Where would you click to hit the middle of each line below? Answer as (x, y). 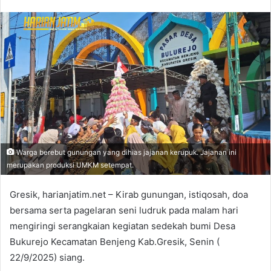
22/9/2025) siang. (47, 257)
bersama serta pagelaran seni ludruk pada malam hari (124, 210)
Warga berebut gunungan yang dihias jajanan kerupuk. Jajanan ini (126, 152)
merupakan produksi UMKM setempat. (70, 165)
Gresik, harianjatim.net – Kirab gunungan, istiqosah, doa (129, 194)
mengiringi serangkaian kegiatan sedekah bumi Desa (122, 226)
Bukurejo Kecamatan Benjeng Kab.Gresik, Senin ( (115, 241)
